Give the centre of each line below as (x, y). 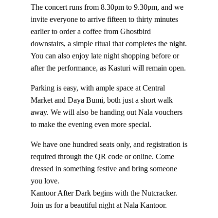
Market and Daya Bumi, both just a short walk (101, 100)
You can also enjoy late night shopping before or (105, 55)
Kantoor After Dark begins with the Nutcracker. (104, 193)
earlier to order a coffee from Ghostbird (91, 31)
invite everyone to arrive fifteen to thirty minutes (104, 19)
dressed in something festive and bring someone (104, 168)
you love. (45, 181)
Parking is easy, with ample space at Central (98, 88)
